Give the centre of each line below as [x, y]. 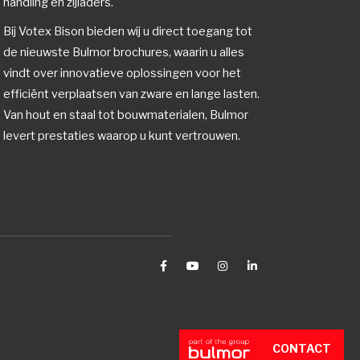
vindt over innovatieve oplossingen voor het [123, 73]
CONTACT [302, 349]
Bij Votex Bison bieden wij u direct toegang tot [128, 31]
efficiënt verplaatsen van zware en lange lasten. [132, 94]
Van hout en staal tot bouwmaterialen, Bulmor [126, 115]
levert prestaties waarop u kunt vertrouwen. [122, 135]
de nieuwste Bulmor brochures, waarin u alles [124, 52]
